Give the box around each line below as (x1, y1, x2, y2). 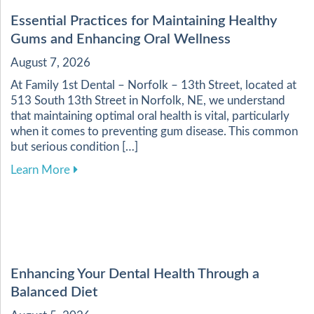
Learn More (11, 164, 70, 177)
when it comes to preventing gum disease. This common (11, 125, 298, 138)
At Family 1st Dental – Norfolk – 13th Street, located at (11, 79, 296, 92)
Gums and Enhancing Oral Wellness (11, 32, 231, 47)
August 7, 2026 (11, 57, 90, 69)
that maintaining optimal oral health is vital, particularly (11, 110, 289, 123)
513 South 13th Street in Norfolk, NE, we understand (11, 95, 285, 107)
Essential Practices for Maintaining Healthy (11, 14, 277, 29)
